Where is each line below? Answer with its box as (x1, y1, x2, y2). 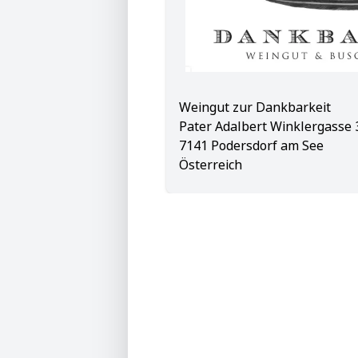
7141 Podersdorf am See (179, 137, 324, 154)
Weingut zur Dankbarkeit (179, 98, 331, 116)
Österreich (179, 156, 242, 173)
